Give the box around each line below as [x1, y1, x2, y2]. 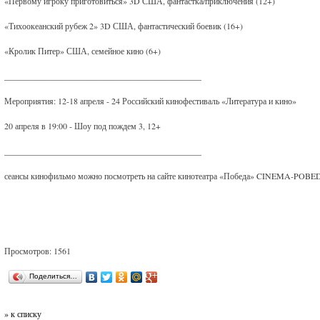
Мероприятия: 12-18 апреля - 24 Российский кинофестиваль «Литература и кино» [4, 95, 297, 106]
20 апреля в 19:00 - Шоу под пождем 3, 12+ [4, 120, 161, 131]
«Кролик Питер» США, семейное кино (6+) [4, 45, 161, 56]
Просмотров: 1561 [4, 245, 71, 256]
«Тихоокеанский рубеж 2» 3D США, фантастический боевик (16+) [4, 20, 244, 31]
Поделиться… [29, 272, 78, 280]
